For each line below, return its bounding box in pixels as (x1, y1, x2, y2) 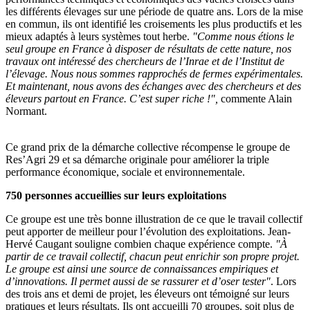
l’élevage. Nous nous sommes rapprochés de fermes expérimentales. (6, 67, 303, 80)
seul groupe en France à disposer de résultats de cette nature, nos (6, 42, 291, 55)
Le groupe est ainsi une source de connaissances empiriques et (6, 262, 278, 275)
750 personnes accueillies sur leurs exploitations (6, 189, 226, 201)
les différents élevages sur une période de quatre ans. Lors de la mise (6, 5, 303, 17)
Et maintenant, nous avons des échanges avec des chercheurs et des (6, 80, 301, 92)
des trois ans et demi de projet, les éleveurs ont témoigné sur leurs (6, 287, 289, 300)
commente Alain (218, 92, 292, 104)
